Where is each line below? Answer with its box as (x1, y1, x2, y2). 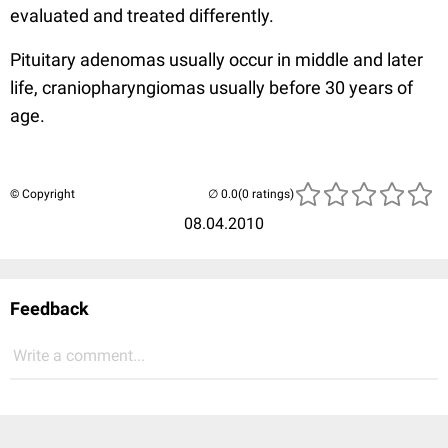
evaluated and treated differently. (10, 5, 274, 26)
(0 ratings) (238, 187, 294, 201)
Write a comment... (13, 346, 145, 365)
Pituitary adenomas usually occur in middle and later (10, 49, 423, 70)
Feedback (10, 298, 89, 319)
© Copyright (10, 187, 75, 201)
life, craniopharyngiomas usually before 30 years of (10, 77, 413, 98)
